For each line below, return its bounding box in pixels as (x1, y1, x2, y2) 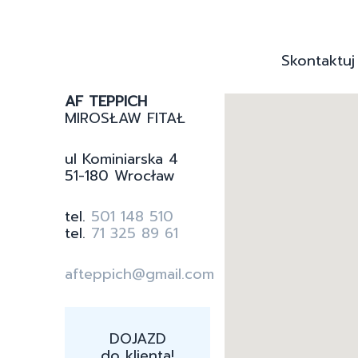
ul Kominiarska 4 (65, 147, 178, 170)
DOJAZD (109, 327, 166, 350)
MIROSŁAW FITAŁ (65, 106, 185, 129)
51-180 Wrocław (65, 164, 175, 187)
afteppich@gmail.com (65, 262, 214, 285)
